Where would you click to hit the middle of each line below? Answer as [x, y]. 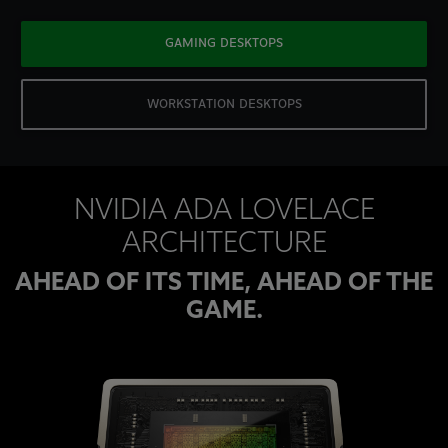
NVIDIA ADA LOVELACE [224, 212]
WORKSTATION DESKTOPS [224, 104]
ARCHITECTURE [224, 245]
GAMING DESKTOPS [224, 44]
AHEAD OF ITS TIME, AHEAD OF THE [224, 284]
